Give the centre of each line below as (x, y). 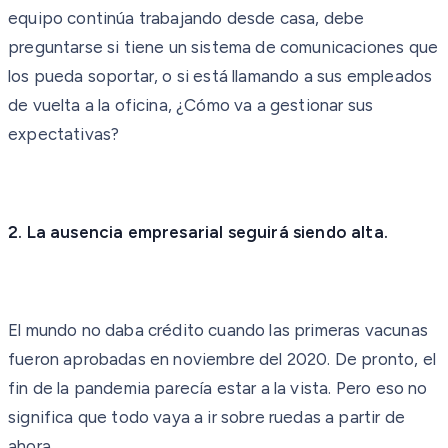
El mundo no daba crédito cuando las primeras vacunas (218, 329)
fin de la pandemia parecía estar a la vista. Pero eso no (218, 387)
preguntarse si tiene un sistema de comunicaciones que (223, 46)
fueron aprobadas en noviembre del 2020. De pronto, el (222, 358)
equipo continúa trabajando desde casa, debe (186, 17)
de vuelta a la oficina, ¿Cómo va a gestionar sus (191, 104)
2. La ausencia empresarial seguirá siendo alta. (198, 231)
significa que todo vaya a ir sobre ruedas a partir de (207, 416)
